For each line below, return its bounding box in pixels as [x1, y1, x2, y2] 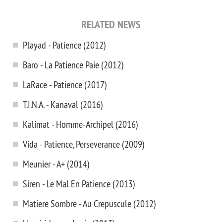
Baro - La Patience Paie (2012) [23, 58, 124, 71]
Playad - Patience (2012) [23, 39, 106, 51]
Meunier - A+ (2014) [23, 158, 90, 170]
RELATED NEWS [81, 17, 141, 31]
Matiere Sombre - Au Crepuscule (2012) [23, 197, 156, 210]
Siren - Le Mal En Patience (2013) [23, 177, 135, 190]
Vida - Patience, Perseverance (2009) [23, 138, 145, 150]
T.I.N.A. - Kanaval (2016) [23, 98, 103, 111]
